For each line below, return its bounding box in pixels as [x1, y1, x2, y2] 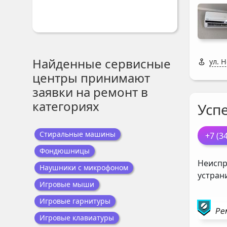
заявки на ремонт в [32, 84, 148, 100]
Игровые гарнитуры [40, 196, 110, 206]
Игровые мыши [40, 179, 94, 189]
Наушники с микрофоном [40, 163, 128, 172]
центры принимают [32, 69, 150, 86]
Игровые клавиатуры [40, 213, 114, 222]
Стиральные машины [40, 129, 116, 139]
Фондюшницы [40, 146, 90, 156]
